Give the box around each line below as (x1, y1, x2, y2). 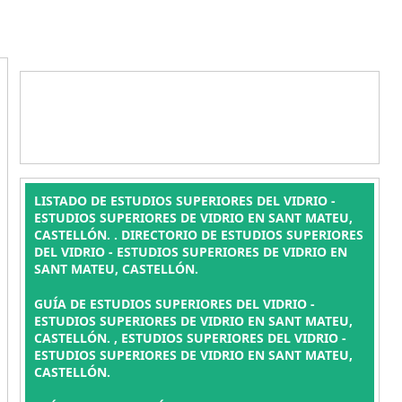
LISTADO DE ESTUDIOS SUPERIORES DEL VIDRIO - (33, 192, 336, 209)
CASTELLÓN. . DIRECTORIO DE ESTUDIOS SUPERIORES (33, 226, 363, 243)
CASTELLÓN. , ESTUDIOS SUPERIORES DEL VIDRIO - (33, 329, 346, 346)
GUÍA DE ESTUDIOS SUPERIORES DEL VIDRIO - (33, 295, 315, 312)
